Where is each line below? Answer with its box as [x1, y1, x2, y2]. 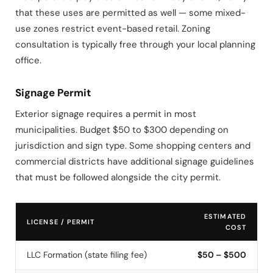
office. [15, 54, 41, 67]
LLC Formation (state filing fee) [27, 249, 147, 261]
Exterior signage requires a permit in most [15, 108, 196, 121]
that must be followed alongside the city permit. [15, 171, 221, 184]
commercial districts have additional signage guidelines [15, 155, 254, 168]
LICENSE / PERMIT [27, 218, 95, 227]
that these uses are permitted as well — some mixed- [15, 7, 246, 19]
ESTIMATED [204, 212, 246, 221]
